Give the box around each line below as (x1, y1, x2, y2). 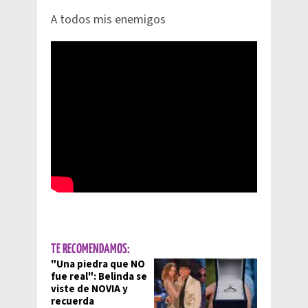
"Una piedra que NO (51, 257, 145, 272)
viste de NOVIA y (51, 282, 128, 297)
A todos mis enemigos (51, 11, 166, 29)
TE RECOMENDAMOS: (51, 243, 130, 256)
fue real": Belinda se (51, 269, 147, 285)
